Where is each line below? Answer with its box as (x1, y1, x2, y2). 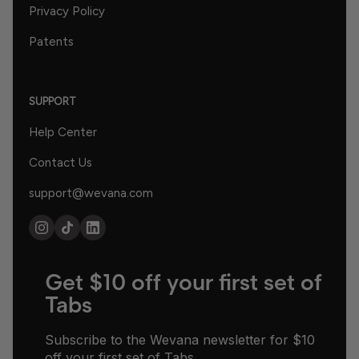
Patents (29, 34, 74, 49)
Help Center (29, 124, 97, 139)
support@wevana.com (29, 185, 153, 200)
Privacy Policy (29, 3, 105, 18)
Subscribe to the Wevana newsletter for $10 (45, 331, 315, 348)
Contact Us (29, 155, 92, 170)
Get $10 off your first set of (45, 268, 322, 296)
